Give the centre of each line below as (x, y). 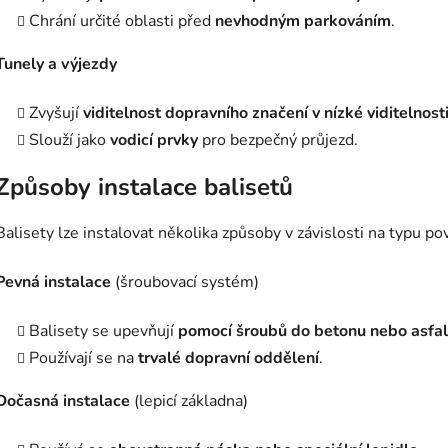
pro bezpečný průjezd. (278, 139)
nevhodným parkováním (303, 20)
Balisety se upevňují (103, 330)
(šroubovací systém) (185, 281)
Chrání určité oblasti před (122, 20)
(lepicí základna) (189, 400)
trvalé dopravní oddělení (228, 357)
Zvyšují (56, 112)
